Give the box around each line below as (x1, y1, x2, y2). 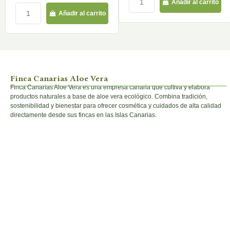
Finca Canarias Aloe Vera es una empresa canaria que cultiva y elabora (10, 83, 210, 91)
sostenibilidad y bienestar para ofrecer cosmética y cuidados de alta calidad (10, 102, 221, 109)
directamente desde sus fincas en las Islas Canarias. (10, 111, 157, 119)
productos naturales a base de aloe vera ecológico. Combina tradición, (10, 92, 207, 100)
